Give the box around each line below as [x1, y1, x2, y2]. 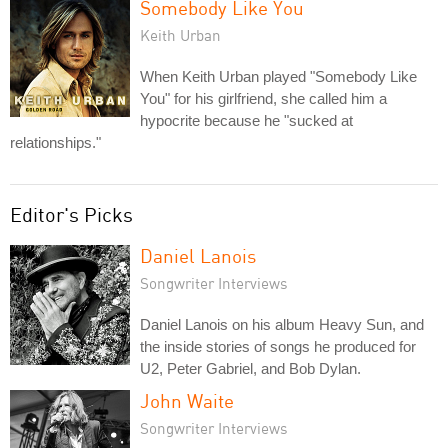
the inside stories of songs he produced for [140, 337, 416, 355]
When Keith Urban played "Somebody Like [140, 67, 417, 85]
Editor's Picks [10, 201, 133, 227]
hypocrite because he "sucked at [140, 111, 353, 129]
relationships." [10, 133, 101, 151]
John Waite [140, 388, 234, 412]
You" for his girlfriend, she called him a [140, 89, 387, 107]
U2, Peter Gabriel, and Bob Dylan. [140, 359, 361, 377]
